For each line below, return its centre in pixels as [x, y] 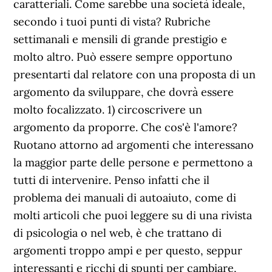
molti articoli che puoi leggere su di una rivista [133, 215]
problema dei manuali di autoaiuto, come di [125, 198]
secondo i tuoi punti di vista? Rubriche [112, 22]
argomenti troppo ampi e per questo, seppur [128, 250]
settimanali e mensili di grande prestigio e [121, 39]
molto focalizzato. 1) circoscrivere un [108, 110]
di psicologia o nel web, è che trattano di [118, 233]
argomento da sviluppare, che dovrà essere [124, 92]
